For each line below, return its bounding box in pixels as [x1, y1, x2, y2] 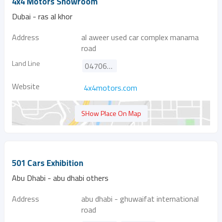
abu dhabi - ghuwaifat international [81, 193, 199, 205]
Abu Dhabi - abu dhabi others [12, 172, 109, 184]
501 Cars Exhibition [12, 155, 83, 171]
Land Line [12, 58, 40, 68]
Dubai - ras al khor [12, 10, 72, 22]
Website [12, 80, 40, 92]
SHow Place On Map [81, 108, 141, 118]
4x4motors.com [84, 82, 137, 94]
